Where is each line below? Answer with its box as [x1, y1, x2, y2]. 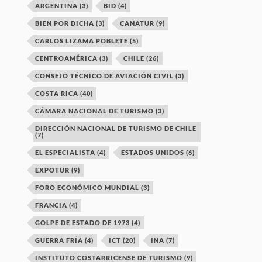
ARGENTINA [35, 2, 78, 9]
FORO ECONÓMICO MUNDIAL [35, 184, 140, 191]
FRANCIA [35, 201, 68, 209]
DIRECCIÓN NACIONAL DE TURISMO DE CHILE [35, 125, 197, 132]
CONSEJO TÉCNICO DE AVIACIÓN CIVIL [35, 72, 174, 80]
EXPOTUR [35, 166, 70, 174]
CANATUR [120, 19, 155, 27]
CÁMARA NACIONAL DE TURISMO [35, 107, 154, 115]
